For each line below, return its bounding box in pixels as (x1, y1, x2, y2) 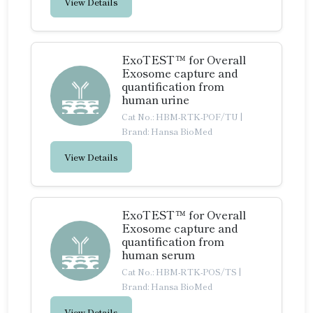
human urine (122, 90, 189, 108)
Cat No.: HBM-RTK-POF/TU (122, 110, 240, 122)
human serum (122, 245, 195, 263)
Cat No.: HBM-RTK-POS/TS (122, 265, 239, 277)
